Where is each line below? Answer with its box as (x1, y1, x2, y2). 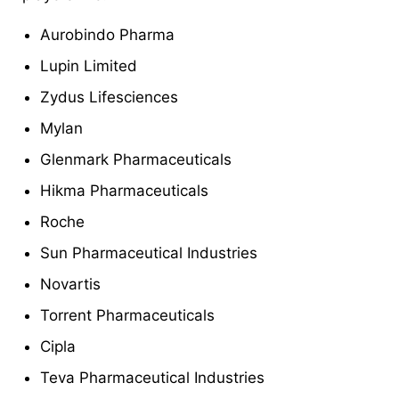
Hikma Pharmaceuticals (40, 181, 208, 199)
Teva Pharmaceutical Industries (40, 368, 265, 387)
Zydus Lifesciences (40, 87, 178, 106)
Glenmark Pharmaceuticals (40, 150, 232, 168)
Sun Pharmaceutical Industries (40, 243, 257, 262)
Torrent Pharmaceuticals (40, 305, 215, 324)
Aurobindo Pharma (40, 25, 175, 44)
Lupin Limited (40, 56, 137, 75)
